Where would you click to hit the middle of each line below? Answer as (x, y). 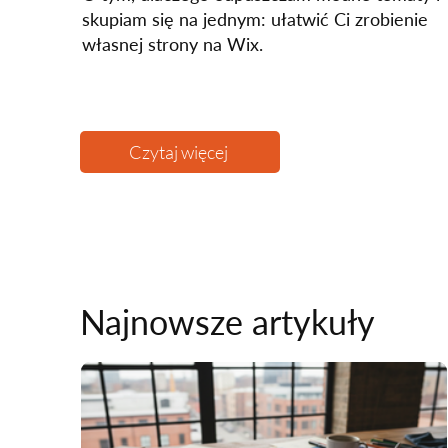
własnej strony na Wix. (172, 44)
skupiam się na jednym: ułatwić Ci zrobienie (255, 19)
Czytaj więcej (178, 152)
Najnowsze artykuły (227, 321)
